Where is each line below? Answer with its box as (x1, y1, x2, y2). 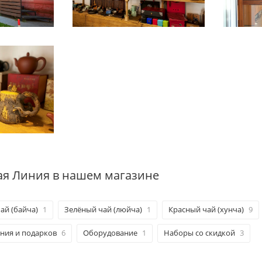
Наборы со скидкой (164, 227, 235, 239)
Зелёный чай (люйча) (64, 204, 142, 215)
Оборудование (83, 227, 137, 239)
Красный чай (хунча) (168, 204, 244, 215)
